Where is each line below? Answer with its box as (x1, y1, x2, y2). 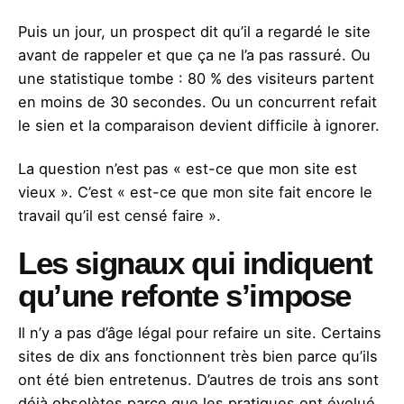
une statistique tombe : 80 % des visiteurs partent (18, 69, 374, 87)
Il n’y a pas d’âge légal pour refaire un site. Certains (18, 323, 381, 342)
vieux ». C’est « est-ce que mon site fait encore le (18, 182, 372, 201)
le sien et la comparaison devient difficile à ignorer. (18, 115, 380, 134)
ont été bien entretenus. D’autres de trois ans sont (18, 370, 379, 389)
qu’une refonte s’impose (18, 278, 352, 313)
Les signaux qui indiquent (18, 245, 372, 280)
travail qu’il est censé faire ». (18, 206, 221, 225)
